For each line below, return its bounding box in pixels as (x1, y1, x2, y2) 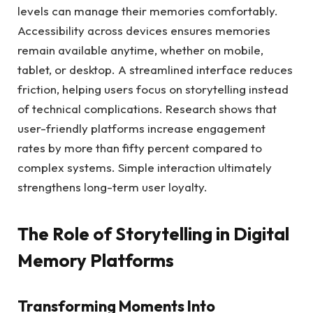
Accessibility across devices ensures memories (17, 22, 270, 38)
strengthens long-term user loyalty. (17, 179, 208, 194)
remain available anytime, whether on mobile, (17, 42, 263, 57)
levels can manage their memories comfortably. (17, 3, 278, 18)
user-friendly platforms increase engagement (17, 120, 265, 136)
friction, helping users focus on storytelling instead (17, 81, 289, 96)
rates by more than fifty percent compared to (17, 140, 262, 155)
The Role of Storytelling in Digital (17, 222, 289, 246)
